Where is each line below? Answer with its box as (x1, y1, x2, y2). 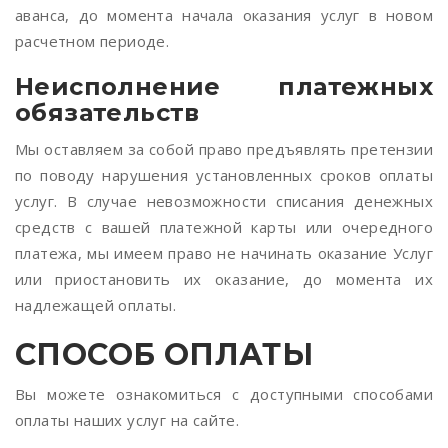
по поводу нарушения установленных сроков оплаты (15, 165, 433, 185)
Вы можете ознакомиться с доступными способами (15, 384, 433, 404)
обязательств (15, 98, 200, 127)
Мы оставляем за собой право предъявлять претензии (15, 139, 433, 159)
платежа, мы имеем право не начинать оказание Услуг (15, 243, 433, 263)
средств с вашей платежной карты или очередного (15, 217, 433, 237)
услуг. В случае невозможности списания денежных (15, 191, 433, 211)
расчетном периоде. (15, 31, 170, 51)
